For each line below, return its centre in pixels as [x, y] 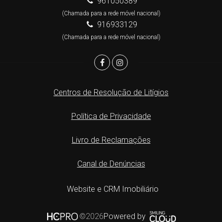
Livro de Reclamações [111, 140]
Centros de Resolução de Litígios [111, 92]
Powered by [125, 216]
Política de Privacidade [111, 116]
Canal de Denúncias [111, 164]
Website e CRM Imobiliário [112, 189]
